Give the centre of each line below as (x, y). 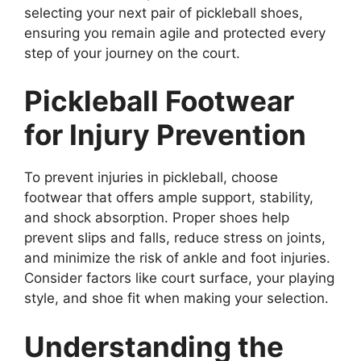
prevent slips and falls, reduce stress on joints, (175, 238)
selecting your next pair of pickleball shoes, (164, 12)
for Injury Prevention (165, 135)
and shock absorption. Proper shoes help (157, 218)
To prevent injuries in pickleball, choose (151, 178)
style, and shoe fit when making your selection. (176, 299)
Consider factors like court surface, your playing (179, 278)
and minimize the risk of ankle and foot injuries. (177, 258)
